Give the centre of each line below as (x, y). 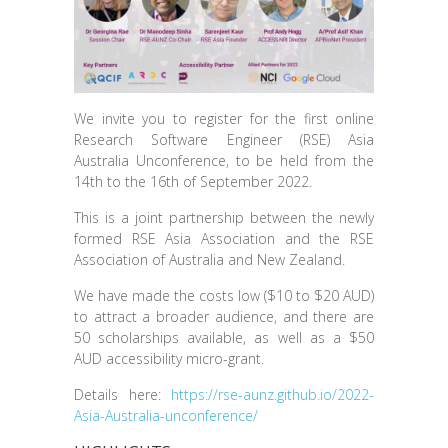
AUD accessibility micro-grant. (169, 358)
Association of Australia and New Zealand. (209, 259)
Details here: (122, 394)
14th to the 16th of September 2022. (193, 181)
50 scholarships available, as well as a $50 (224, 337)
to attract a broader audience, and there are (224, 316)
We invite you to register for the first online (224, 118)
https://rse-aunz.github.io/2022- (272, 394)
